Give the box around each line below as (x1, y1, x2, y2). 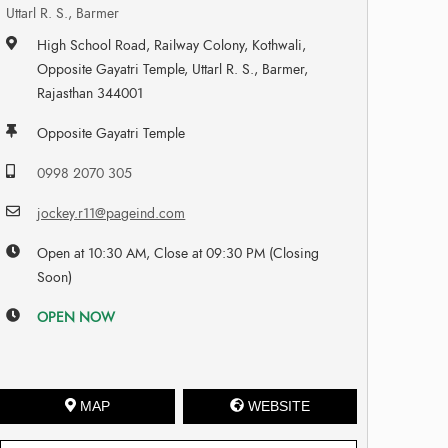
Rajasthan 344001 (37, 83, 144, 103)
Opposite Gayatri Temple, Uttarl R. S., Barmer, (37, 59, 309, 79)
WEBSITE (247, 397, 310, 414)
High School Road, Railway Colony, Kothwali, (37, 35, 307, 55)
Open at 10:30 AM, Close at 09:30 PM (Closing (37, 243, 320, 263)
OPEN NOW (37, 307, 116, 327)
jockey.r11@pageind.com (37, 203, 186, 223)
